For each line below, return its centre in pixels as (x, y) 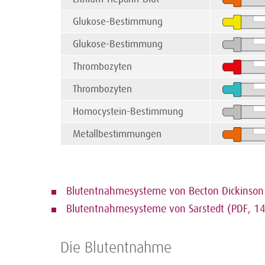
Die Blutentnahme (116, 249)
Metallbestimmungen (117, 134)
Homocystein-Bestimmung (128, 112)
